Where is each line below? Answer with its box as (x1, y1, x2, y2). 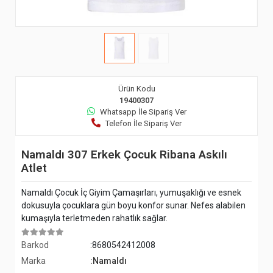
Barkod (21, 240, 49, 250)
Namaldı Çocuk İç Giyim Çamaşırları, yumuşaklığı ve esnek (21, 188, 241, 198)
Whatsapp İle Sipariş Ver (99, 107, 186, 117)
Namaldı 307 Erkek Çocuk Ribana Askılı (21, 147, 227, 162)
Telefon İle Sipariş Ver (105, 119, 182, 129)
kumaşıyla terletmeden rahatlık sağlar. (21, 213, 168, 224)
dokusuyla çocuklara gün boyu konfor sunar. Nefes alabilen (21, 200, 246, 211)
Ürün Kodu (118, 84, 155, 94)
